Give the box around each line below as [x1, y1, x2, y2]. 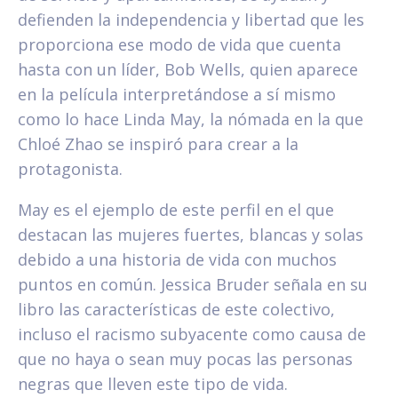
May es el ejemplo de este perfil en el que [18, 199, 334, 221]
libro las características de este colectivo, [18, 298, 335, 321]
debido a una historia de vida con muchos [18, 249, 337, 271]
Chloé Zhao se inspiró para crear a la [18, 133, 298, 155]
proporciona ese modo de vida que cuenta [18, 34, 341, 56]
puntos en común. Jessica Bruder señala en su [18, 274, 368, 296]
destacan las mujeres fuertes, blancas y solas [18, 224, 363, 246]
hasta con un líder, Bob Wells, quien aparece [18, 59, 358, 81]
